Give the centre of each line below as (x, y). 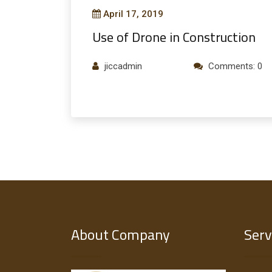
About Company (121, 234)
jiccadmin (123, 66)
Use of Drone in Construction (174, 37)
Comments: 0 (235, 66)
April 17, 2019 (133, 14)
